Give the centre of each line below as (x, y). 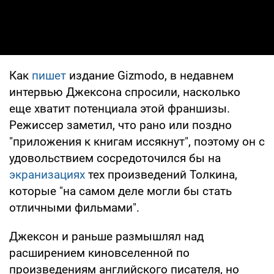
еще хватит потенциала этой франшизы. (120, 108)
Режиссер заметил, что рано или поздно (120, 125)
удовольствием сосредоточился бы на (115, 158)
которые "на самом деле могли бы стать (120, 191)
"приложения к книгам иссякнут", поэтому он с (137, 141)
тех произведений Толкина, (161, 174)
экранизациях (47, 174)
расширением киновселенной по (99, 253)
